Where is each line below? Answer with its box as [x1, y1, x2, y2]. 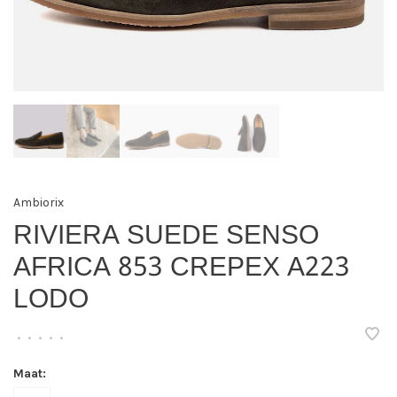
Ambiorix [13, 194, 64, 210]
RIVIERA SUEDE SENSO [13, 214, 319, 260]
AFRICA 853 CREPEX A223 [13, 245, 350, 292]
